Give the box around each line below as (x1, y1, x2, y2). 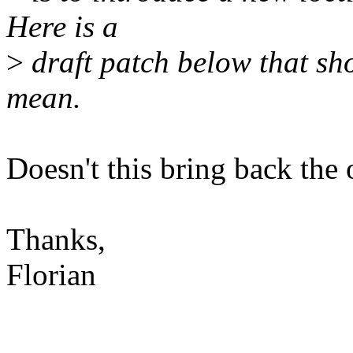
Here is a (6, 9, 118, 44)
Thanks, (6, 222, 106, 257)
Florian (6, 258, 96, 292)
